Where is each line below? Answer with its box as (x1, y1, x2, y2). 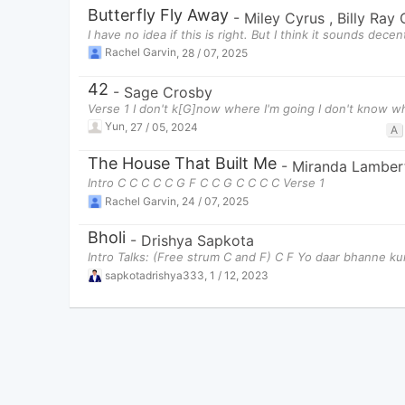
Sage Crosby (124, 82, 212, 101)
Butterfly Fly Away (88, 5, 229, 24)
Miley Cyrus (244, 8, 329, 27)
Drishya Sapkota (141, 231, 254, 250)
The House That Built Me (88, 153, 277, 173)
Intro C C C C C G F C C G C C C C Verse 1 (88, 174, 325, 190)
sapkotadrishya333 (105, 268, 204, 282)
